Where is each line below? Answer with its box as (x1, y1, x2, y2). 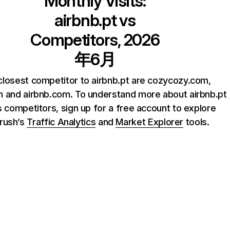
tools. (183, 117, 209, 127)
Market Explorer (116, 117, 184, 127)
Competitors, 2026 (30, 30, 160, 50)
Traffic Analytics (27, 117, 96, 127)
